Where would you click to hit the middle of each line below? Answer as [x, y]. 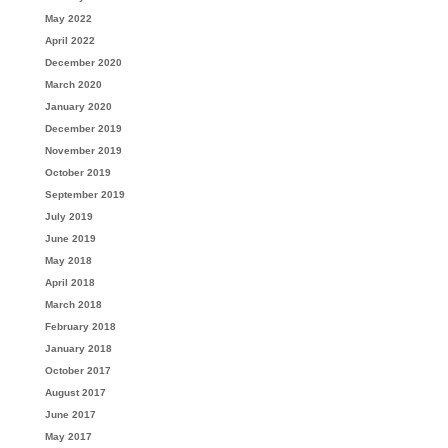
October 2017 [77, 370]
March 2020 [73, 84]
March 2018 [73, 304]
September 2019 [84, 194]
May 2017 [68, 436]
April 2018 [69, 282]
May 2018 [68, 260]
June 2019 [70, 238]
